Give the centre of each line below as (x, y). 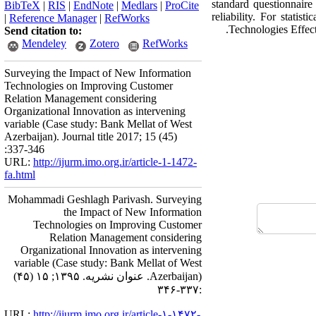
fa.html (20, 175)
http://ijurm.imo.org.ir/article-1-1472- (115, 162)
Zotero (104, 43)
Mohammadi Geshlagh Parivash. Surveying (105, 199)
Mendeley (44, 43)
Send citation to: (43, 31)
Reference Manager (53, 18)
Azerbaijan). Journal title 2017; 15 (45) (91, 136)
